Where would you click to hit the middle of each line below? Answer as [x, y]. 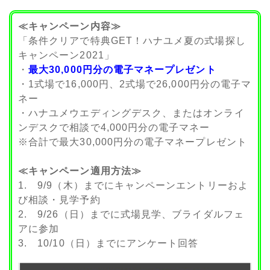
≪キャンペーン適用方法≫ [80, 171]
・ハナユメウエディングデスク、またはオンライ [131, 113]
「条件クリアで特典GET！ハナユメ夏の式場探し [132, 41]
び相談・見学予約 [59, 200]
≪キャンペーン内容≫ [70, 27]
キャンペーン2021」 [66, 55]
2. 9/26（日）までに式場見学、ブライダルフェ [131, 215]
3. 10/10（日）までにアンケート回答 [108, 243]
